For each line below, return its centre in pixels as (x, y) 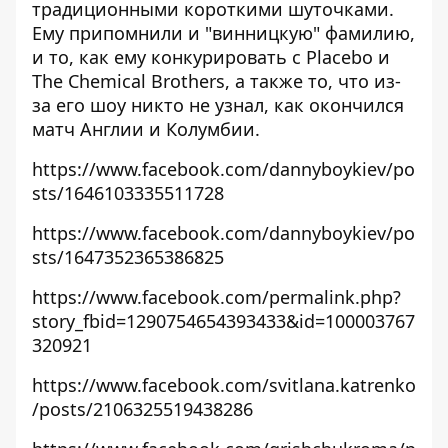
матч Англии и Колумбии (143, 129)
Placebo (339, 57)
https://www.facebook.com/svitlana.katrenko (224, 385)
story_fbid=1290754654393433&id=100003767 (223, 321)
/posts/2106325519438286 (142, 409)
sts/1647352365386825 (128, 257)
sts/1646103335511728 (128, 193)
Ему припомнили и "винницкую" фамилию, (223, 33)
